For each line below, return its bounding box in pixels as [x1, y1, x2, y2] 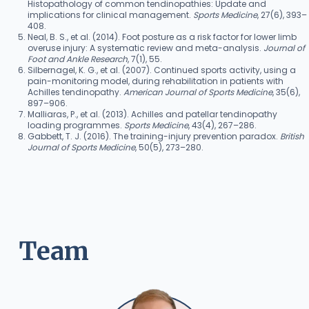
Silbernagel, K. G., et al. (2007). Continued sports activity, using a [28, 64, 296, 76]
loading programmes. [28, 119, 124, 131]
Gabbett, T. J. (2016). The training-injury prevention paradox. [28, 130, 280, 142]
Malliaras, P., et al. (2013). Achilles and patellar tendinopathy [28, 108, 277, 120]
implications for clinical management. [28, 9, 193, 21]
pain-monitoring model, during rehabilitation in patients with [28, 75, 283, 87]
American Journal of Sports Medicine [123, 86, 272, 98]
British [280, 130, 304, 142]
